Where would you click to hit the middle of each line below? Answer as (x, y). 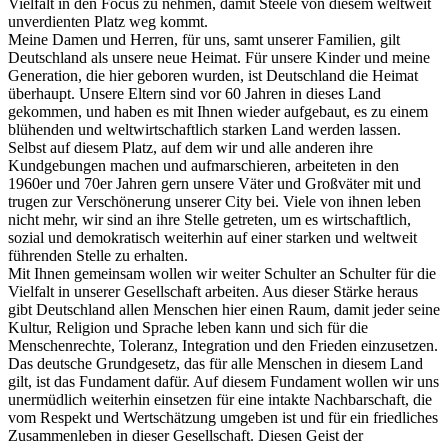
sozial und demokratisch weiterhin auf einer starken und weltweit (212, 237)
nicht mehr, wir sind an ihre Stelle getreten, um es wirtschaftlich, (209, 219)
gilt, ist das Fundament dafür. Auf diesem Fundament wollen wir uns (223, 381)
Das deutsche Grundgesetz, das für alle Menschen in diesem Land (215, 363)
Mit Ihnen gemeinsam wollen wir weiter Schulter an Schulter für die (222, 273)
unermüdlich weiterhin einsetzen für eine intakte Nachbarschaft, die (220, 399)
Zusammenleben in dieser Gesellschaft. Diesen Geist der (185, 435)
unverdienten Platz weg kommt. (108, 21)
